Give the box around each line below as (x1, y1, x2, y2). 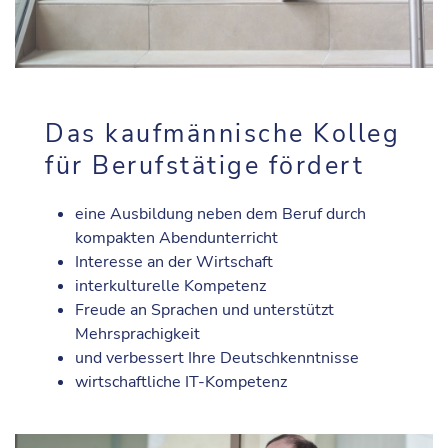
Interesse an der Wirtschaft (75, 251, 273, 273)
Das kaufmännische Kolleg (45, 117, 400, 151)
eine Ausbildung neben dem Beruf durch (75, 203, 366, 225)
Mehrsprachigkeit (75, 323, 200, 345)
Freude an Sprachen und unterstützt (75, 299, 334, 321)
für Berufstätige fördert (45, 149, 364, 183)
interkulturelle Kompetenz (75, 275, 266, 297)
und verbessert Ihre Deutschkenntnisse (75, 347, 359, 369)
